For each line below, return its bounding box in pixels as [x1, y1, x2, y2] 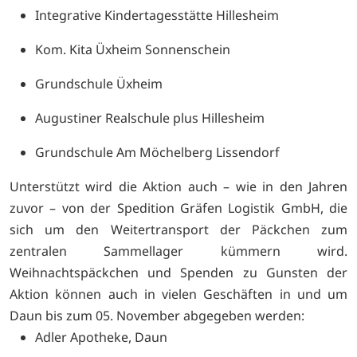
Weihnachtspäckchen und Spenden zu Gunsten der [10, 263, 347, 281]
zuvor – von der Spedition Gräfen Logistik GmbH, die [10, 198, 347, 217]
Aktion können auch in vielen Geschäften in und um [10, 284, 347, 303]
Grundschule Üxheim [35, 74, 163, 92]
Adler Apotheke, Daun [35, 328, 167, 346]
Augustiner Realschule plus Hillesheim [35, 108, 265, 127]
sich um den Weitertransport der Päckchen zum [10, 220, 347, 238]
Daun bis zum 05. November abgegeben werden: [10, 306, 304, 324]
